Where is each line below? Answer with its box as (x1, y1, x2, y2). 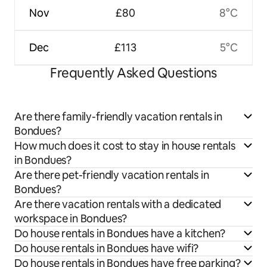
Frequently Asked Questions (50, 64, 217, 82)
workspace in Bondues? (14, 212, 128, 226)
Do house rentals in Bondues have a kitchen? (14, 226, 226, 241)
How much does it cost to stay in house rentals (14, 139, 235, 153)
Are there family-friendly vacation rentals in (14, 110, 222, 124)
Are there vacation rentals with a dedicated (14, 197, 222, 212)
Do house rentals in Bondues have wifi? (14, 241, 199, 256)
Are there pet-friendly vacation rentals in (14, 168, 209, 182)
